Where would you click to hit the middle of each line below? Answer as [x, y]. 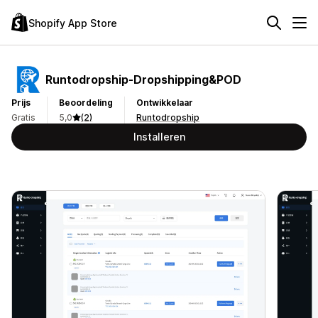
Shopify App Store [73, 23]
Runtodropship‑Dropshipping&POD [143, 79]
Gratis [23, 117]
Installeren [159, 137]
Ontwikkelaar [165, 103]
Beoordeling [86, 103]
